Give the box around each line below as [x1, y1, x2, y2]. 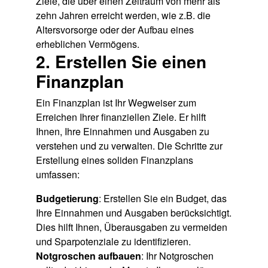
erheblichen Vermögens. [35, 37, 139, 51]
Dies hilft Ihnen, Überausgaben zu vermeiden [35, 220, 227, 234]
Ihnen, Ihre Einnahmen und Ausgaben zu [35, 124, 209, 139]
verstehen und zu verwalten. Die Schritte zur [35, 139, 223, 153]
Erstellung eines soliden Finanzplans [35, 153, 193, 167]
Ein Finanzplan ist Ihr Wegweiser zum [35, 96, 196, 110]
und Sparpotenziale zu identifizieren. [35, 234, 191, 249]
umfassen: [35, 167, 80, 182]
